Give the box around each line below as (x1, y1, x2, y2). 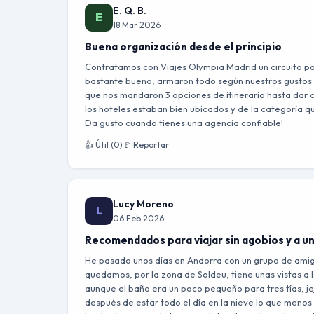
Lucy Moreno (113, 198, 174, 210)
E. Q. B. (113, 4, 146, 17)
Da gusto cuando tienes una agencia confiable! (85, 117, 283, 128)
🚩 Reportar (123, 139, 169, 150)
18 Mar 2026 (113, 20, 161, 30)
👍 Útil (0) (85, 139, 123, 150)
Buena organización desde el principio (85, 40, 282, 53)
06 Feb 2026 (113, 213, 164, 224)
